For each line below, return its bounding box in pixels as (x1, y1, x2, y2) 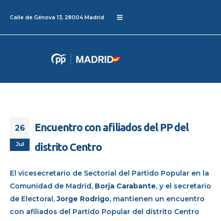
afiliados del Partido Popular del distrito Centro (24, 207, 199, 216)
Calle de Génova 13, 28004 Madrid (10, 14, 104, 21)
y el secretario (159, 181, 211, 190)
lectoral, (26, 194, 55, 203)
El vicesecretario (10, 168, 71, 178)
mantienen (113, 194, 153, 203)
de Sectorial (73, 168, 118, 178)
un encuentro (153, 194, 205, 203)
